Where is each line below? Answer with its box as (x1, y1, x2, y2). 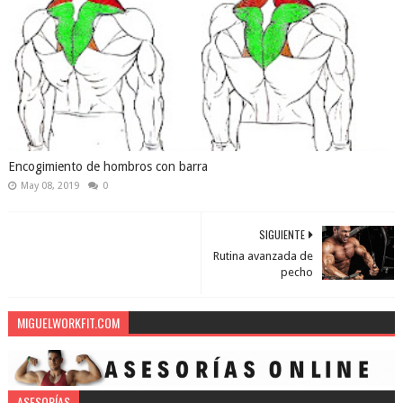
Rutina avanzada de (213, 249, 314, 264)
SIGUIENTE (259, 227, 306, 243)
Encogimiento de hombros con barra (7, 159, 208, 175)
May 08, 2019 (20, 180, 79, 193)
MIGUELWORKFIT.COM (16, 313, 120, 333)
